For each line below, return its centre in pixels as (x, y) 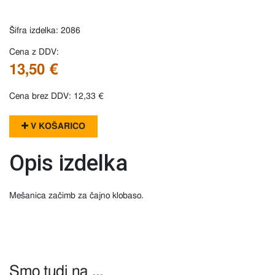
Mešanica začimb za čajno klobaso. (76, 196)
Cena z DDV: (34, 52)
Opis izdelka (68, 164)
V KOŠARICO (57, 127)
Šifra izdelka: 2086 (45, 31)
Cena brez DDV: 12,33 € (56, 97)
